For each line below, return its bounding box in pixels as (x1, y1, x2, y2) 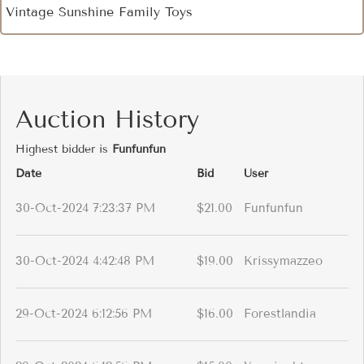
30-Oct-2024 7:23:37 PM (15, 201, 155, 216)
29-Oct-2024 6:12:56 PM (15, 306, 152, 322)
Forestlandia (244, 306, 316, 322)
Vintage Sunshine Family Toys (6, 4, 193, 20)
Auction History (15, 105, 199, 135)
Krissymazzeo (244, 253, 323, 269)
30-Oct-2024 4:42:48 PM (15, 253, 154, 269)
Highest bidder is (15, 142, 112, 157)
